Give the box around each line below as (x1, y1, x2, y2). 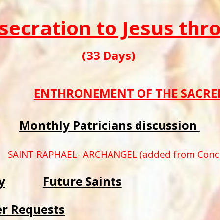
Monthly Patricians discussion (19, 117, 200, 133)
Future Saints (42, 173, 122, 189)
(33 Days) (82, 47, 138, 63)
